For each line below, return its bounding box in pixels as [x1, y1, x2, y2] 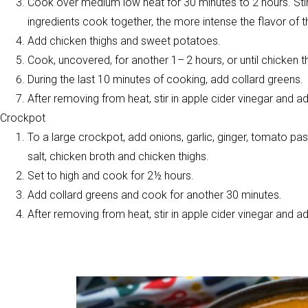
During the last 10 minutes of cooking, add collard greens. [27, 73, 303, 86]
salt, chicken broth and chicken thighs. [27, 150, 209, 163]
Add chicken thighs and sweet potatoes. [27, 34, 221, 47]
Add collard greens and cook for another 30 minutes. [27, 188, 282, 201]
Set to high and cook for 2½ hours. [27, 169, 194, 182]
